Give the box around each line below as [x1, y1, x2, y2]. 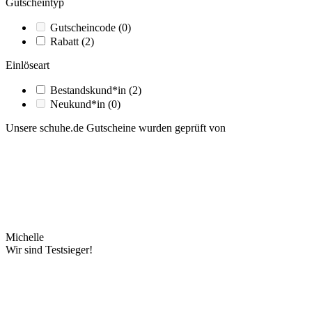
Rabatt [50, 35, 81, 47]
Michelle [6, 231, 44, 243]
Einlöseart [6, 58, 49, 71]
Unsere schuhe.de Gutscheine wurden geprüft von [6, 121, 226, 134]
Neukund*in [50, 97, 108, 110]
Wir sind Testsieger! [6, 243, 93, 256]
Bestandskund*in [50, 84, 129, 96]
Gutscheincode [50, 21, 118, 33]
